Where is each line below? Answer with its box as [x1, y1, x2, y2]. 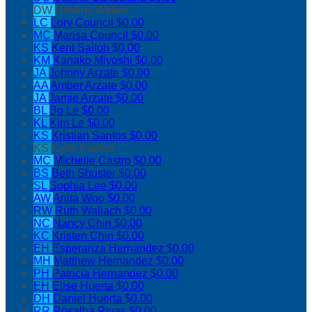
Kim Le [49, 117, 87, 130]
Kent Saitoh [52, 42, 112, 54]
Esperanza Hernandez [52, 242, 166, 255]
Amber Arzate [50, 79, 120, 92]
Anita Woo [53, 192, 107, 205]
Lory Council [51, 17, 116, 29]
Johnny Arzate [49, 67, 122, 79]
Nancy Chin [53, 217, 114, 230]
